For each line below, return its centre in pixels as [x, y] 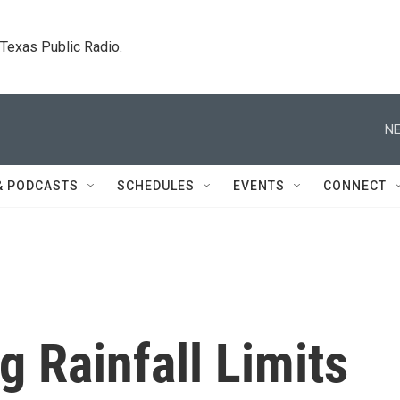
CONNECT [355, 186]
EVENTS [259, 186]
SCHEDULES [156, 186]
